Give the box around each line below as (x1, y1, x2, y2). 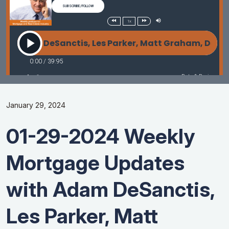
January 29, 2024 (6, 101, 65, 110)
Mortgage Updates (6, 150, 185, 176)
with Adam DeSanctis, (6, 177, 215, 202)
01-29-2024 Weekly (6, 124, 195, 149)
